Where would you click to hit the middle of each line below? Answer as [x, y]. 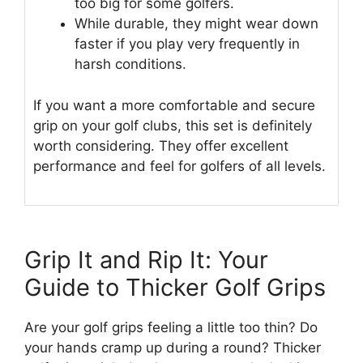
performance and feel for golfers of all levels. [179, 166]
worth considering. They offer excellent [161, 145]
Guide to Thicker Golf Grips [175, 288]
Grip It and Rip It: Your [146, 260]
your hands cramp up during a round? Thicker [173, 348]
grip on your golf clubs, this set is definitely [173, 125]
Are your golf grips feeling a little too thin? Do [171, 328]
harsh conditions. [130, 64]
